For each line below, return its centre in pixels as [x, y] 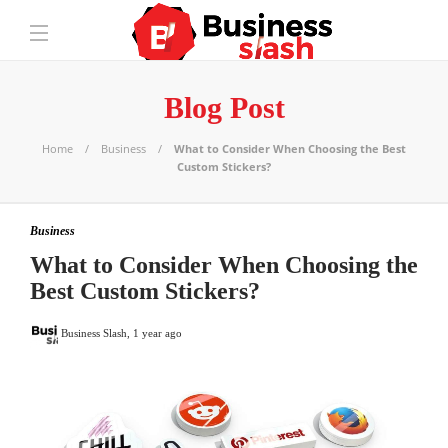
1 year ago [157, 332]
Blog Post [224, 107]
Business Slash [94, 332]
